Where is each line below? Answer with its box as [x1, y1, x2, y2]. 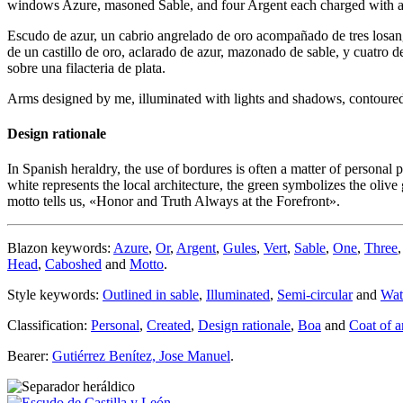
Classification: [7, 318, 91, 334]
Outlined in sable [103, 287, 199, 303]
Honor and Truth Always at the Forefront [96, 193, 329, 210]
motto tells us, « [7, 193, 96, 210]
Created [147, 318, 191, 334]
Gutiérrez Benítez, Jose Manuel [52, 348, 230, 364]
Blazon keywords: [7, 240, 113, 256]
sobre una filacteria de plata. [7, 59, 166, 76]
